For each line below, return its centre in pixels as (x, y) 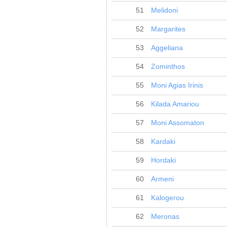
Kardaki (163, 142)
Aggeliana (167, 48)
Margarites (168, 29)
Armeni (162, 179)
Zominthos (168, 67)
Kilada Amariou (175, 104)
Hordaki (163, 160)
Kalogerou (167, 198)
